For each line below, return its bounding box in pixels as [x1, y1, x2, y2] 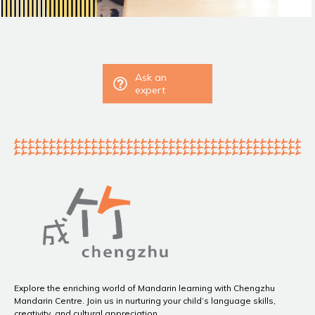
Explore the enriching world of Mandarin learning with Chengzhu [14, 282, 275, 293]
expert [135, 84, 165, 97]
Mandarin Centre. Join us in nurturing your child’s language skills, [14, 295, 276, 306]
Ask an [135, 71, 167, 84]
